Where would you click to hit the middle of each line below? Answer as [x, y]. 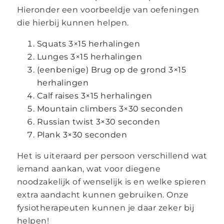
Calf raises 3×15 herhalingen [94, 95]
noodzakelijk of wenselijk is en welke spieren [111, 181]
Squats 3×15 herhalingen [88, 43]
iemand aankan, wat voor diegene [89, 168]
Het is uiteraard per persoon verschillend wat [112, 155]
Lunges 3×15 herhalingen [89, 56]
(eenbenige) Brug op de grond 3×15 [111, 69]
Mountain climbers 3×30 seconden [110, 108]
